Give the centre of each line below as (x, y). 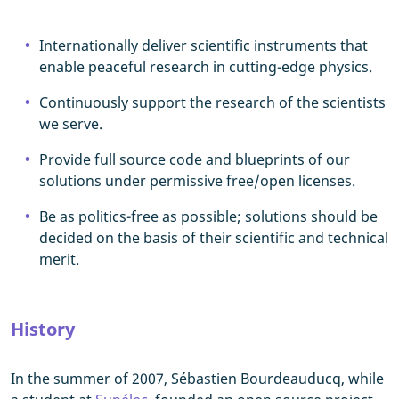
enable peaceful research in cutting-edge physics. (206, 67)
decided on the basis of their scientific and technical (214, 238)
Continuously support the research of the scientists (212, 102)
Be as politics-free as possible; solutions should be (208, 216)
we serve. (71, 124)
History (43, 329)
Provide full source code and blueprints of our (195, 159)
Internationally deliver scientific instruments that (204, 45)
